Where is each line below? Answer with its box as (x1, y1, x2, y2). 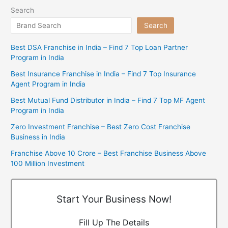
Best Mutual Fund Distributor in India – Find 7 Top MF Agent (11, 96, 206, 105)
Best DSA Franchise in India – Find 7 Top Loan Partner (11, 43, 188, 52)
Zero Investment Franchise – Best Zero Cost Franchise (11, 123, 191, 131)
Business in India (11, 133, 66, 141)
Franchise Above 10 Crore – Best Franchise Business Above (11, 149, 207, 158)
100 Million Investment (11, 159, 85, 168)
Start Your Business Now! (56, 193, 172, 206)
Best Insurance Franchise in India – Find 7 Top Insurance (11, 70, 196, 78)
